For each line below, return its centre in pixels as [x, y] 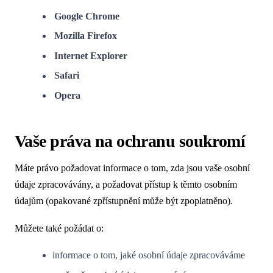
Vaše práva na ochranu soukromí [130, 141]
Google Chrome [87, 16]
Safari [67, 76]
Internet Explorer [91, 56]
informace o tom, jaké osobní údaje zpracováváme [149, 255]
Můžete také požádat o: [59, 228]
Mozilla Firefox [86, 36]
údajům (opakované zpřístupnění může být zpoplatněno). [124, 200]
